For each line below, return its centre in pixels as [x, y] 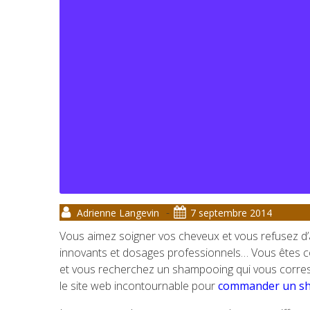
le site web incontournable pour [139, 286]
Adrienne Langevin [118, 212]
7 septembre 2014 [231, 212]
